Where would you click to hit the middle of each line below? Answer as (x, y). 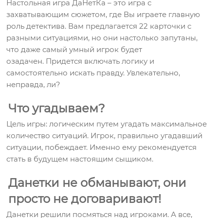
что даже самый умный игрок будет (74, 49)
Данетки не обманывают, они (98, 183)
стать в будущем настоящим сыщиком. (80, 159)
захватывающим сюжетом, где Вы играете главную (103, 14)
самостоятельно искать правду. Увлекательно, (93, 73)
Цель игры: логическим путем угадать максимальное (107, 124)
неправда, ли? (34, 84)
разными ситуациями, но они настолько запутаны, (102, 38)
